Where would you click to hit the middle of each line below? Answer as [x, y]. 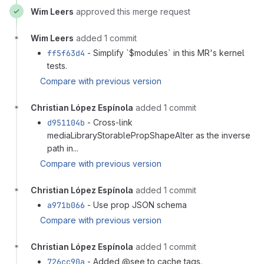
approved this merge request [133, 11]
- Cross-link [109, 122]
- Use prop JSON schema [136, 204]
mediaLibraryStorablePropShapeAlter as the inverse [149, 135]
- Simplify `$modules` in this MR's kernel [165, 52]
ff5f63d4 [66, 53]
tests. [57, 65]
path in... [63, 148]
